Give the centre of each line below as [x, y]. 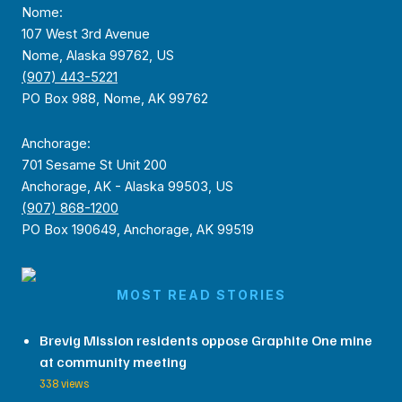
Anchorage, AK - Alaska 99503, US [127, 186]
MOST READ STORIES [201, 295]
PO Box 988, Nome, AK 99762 [115, 99]
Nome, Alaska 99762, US [98, 56]
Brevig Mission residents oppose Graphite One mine [206, 340]
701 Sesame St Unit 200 [94, 165]
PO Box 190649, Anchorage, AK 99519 [138, 229]
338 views [64, 383]
